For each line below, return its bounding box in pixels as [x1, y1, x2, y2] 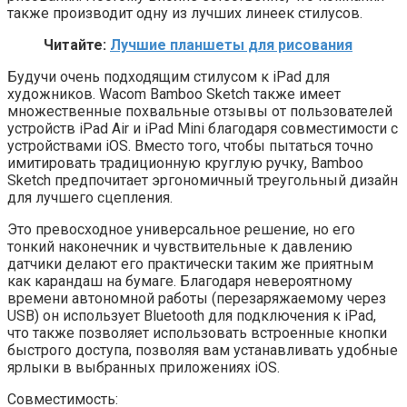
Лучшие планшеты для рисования [110, 35, 352, 54]
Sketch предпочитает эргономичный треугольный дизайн [7, 171, 398, 189]
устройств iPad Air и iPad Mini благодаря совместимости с [7, 119, 398, 137]
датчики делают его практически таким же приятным [7, 254, 373, 273]
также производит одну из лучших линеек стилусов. [7, 4, 362, 22]
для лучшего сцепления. [7, 188, 173, 206]
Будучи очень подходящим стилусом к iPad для [7, 67, 330, 85]
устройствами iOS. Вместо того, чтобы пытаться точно [7, 136, 373, 154]
